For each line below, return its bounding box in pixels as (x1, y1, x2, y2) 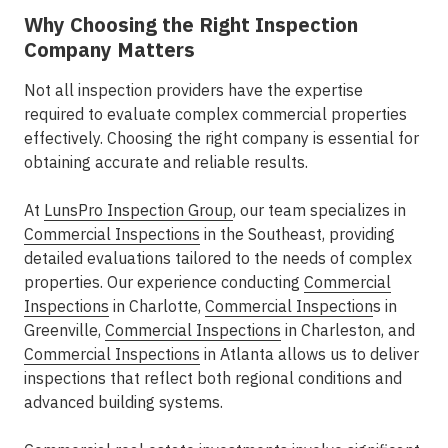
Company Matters (24, 36, 195, 63)
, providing (322, 224, 395, 244)
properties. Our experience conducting (24, 272, 304, 292)
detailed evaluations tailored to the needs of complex (24, 248, 412, 268)
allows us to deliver (274, 344, 419, 364)
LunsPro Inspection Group (44, 200, 233, 220)
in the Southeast (200, 224, 322, 244)
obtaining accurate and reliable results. (24, 152, 308, 172)
